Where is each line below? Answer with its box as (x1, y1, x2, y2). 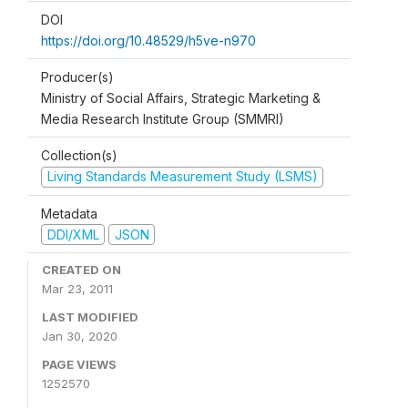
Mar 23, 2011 (42, 281, 113, 296)
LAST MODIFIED (42, 310, 138, 324)
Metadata (41, 205, 97, 221)
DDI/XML (46, 226, 99, 242)
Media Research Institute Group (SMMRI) (41, 111, 284, 127)
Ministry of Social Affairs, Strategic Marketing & (41, 90, 321, 106)
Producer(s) (41, 69, 114, 85)
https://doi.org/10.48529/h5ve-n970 (41, 33, 256, 48)
